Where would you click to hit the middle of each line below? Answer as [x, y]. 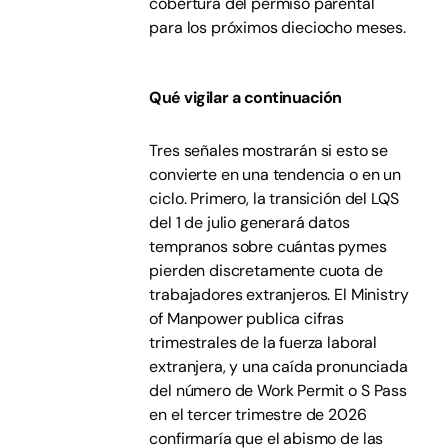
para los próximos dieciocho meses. [277, 27]
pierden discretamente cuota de [266, 270]
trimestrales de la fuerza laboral [263, 342]
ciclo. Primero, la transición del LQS [274, 198]
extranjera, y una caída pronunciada [278, 366]
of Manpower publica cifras [247, 318]
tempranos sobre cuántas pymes [268, 246]
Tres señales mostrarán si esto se [269, 150]
